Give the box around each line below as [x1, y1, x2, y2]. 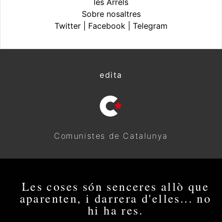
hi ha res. [87, 202, 143, 218]
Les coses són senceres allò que [21, 178, 210, 194]
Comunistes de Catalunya [54, 130, 168, 141]
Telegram [133, 20, 167, 31]
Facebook [88, 20, 125, 31]
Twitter [55, 20, 81, 31]
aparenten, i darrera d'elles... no [19, 190, 212, 206]
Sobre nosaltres [81, 8, 141, 19]
